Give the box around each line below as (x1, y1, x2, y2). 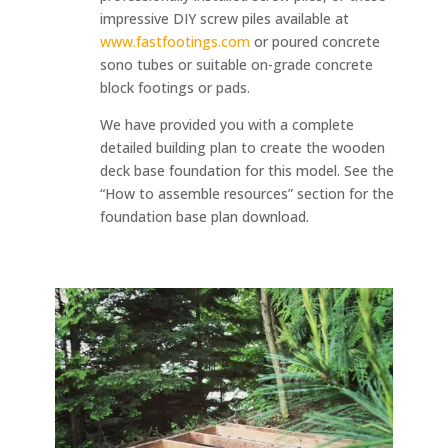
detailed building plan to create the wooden (99, 137, 385, 157)
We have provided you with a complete (99, 114, 354, 134)
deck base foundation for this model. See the (99, 160, 394, 180)
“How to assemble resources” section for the (99, 183, 394, 203)
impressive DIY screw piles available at (99, 8, 349, 28)
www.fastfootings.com (99, 31, 250, 51)
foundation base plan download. (99, 206, 309, 226)
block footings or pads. (99, 77, 250, 97)
